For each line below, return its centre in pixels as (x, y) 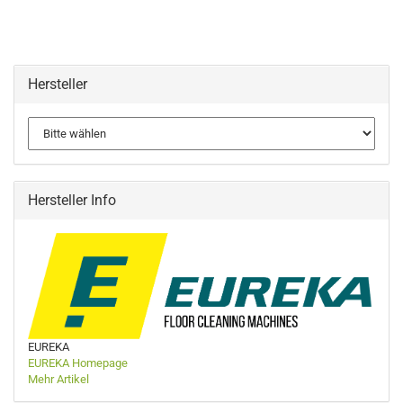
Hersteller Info (72, 200)
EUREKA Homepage (78, 363)
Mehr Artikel (58, 379)
